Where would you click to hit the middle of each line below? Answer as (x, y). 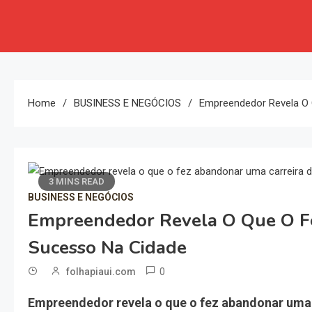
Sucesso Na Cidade (107, 247)
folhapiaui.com (101, 271)
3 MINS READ (77, 182)
